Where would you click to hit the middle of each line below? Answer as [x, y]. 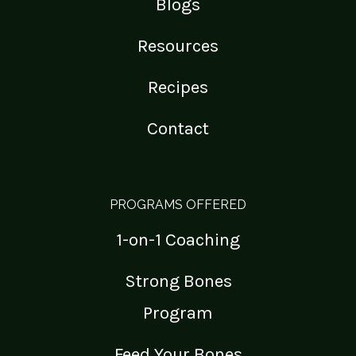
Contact [178, 129]
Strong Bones [178, 281]
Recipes [178, 87]
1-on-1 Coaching [178, 240]
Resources [178, 46]
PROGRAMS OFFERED [178, 205]
